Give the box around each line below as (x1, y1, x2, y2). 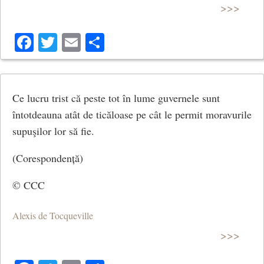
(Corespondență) (12, 150, 83, 165)
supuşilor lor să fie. (12, 123, 94, 138)
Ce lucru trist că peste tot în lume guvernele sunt (12, 90, 220, 105)
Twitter (57, 29, 111, 55)
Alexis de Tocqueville (12, 209, 93, 222)
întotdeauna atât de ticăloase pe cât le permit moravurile (12, 107, 252, 121)
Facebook (34, 29, 106, 55)
